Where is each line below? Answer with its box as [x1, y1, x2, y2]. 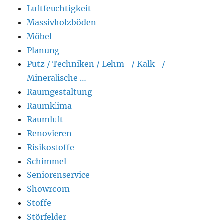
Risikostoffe [27, 142, 75, 152]
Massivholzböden [27, 17, 97, 27]
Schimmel [27, 156, 67, 166]
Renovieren [27, 128, 72, 138]
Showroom [27, 183, 70, 194]
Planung [27, 45, 60, 55]
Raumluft [27, 114, 64, 124]
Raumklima [27, 100, 72, 111]
